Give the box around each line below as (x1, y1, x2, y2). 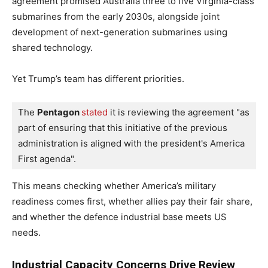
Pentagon (37, 106, 81, 118)
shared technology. (12, 41, 93, 53)
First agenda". (18, 153, 78, 165)
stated (81, 106, 108, 118)
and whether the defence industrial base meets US (12, 211, 227, 223)
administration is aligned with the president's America (18, 137, 245, 149)
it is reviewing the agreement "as (108, 106, 249, 118)
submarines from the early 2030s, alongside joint (12, 10, 220, 22)
